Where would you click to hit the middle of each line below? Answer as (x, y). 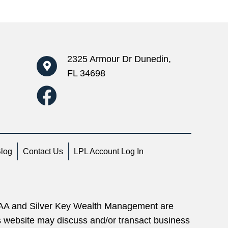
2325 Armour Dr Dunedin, (119, 59)
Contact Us (43, 152)
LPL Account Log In (109, 152)
